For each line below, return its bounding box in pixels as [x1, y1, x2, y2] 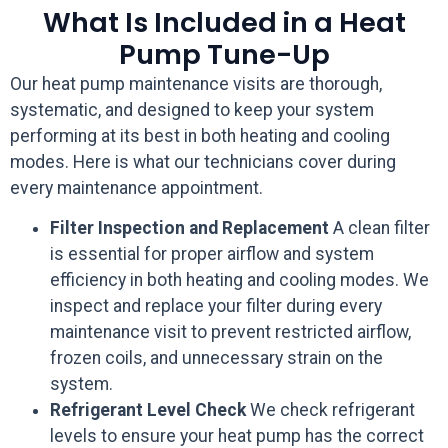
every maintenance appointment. [10, 177, 263, 198]
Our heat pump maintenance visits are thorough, [10, 73, 382, 94]
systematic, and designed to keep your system [10, 99, 374, 120]
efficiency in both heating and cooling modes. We [50, 270, 429, 291]
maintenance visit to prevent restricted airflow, [50, 322, 411, 343]
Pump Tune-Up [118, 34, 330, 74]
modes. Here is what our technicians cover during [10, 151, 396, 172]
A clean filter [329, 218, 430, 239]
